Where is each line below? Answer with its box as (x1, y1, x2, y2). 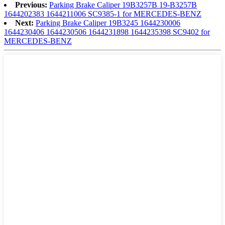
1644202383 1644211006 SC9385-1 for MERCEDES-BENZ (4, 10, 201, 19)
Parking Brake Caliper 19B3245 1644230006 (36, 19, 180, 28)
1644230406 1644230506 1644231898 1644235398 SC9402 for (4, 28, 210, 37)
